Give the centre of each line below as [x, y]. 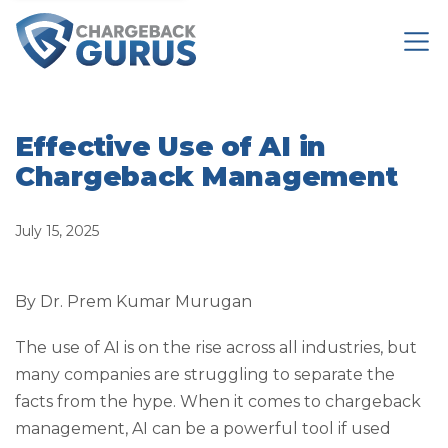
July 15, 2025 [57, 231]
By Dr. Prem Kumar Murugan [133, 302]
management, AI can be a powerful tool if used [203, 428]
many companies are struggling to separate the [205, 374]
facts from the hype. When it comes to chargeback [218, 401]
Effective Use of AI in [171, 147]
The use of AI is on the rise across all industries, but [216, 347]
